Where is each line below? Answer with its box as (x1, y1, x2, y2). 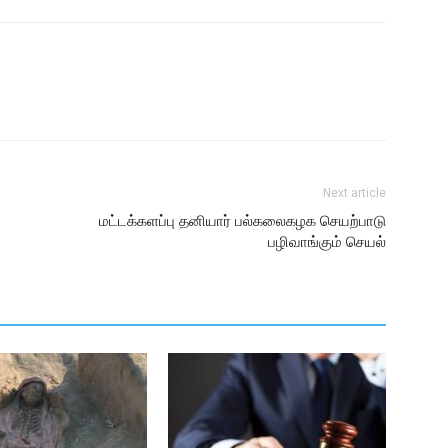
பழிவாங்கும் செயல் (268, 233, 386, 251)
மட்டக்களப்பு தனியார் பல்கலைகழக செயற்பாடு (99, 212, 386, 230)
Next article (323, 186, 386, 200)
